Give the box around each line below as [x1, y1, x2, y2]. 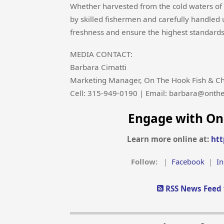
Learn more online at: [127, 134, 211, 144]
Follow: [130, 156, 159, 167]
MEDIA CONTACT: [70, 49, 132, 59]
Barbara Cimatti [70, 62, 126, 72]
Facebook [171, 156, 204, 167]
